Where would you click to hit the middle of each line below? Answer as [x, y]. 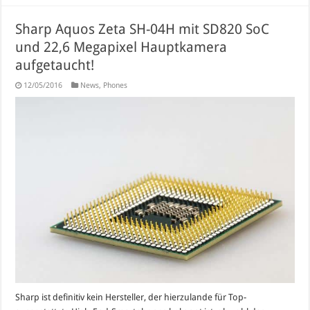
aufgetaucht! [55, 65]
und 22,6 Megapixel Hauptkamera [121, 47]
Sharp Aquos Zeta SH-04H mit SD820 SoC [143, 29]
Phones [116, 86]
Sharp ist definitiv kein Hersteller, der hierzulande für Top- [131, 298]
